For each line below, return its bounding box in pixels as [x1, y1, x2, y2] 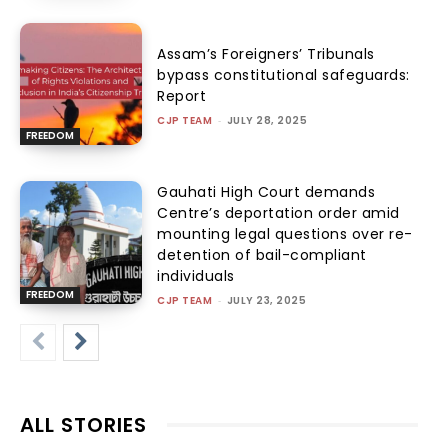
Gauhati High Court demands [157, 181, 376, 202]
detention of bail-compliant [157, 244, 367, 265]
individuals [157, 265, 235, 286]
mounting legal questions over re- [157, 223, 413, 244]
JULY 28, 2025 [226, 113, 308, 129]
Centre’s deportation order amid [157, 202, 400, 223]
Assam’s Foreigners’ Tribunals [157, 44, 375, 65]
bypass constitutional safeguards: [157, 65, 410, 86]
